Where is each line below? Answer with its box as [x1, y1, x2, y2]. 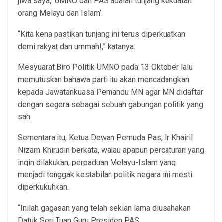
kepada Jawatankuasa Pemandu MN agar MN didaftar [18, 87, 203, 97]
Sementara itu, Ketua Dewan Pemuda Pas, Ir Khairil [18, 132, 193, 142]
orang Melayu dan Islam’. [18, 8, 103, 18]
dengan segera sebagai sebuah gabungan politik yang [18, 99, 203, 109]
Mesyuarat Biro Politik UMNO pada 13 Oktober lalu [18, 62, 193, 72]
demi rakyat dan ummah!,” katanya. [18, 41, 135, 51]
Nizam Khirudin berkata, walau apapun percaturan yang [18, 145, 204, 155]
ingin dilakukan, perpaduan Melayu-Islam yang [18, 157, 176, 167]
